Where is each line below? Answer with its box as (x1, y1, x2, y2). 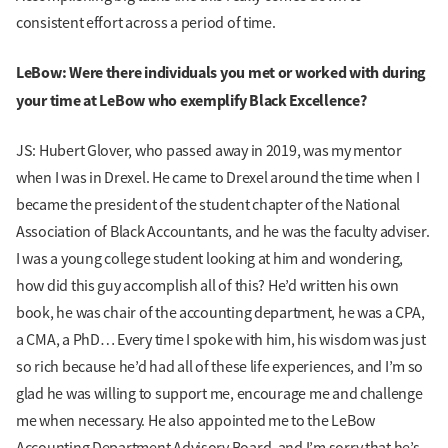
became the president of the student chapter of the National (16, 194, 401, 215)
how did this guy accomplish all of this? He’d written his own (16, 275, 399, 296)
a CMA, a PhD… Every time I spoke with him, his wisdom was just (16, 329, 426, 350)
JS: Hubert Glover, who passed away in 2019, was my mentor (16, 140, 402, 161)
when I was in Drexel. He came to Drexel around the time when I (16, 167, 420, 188)
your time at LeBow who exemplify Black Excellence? (16, 90, 367, 112)
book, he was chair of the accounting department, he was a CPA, (16, 302, 425, 323)
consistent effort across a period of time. (16, 12, 276, 33)
